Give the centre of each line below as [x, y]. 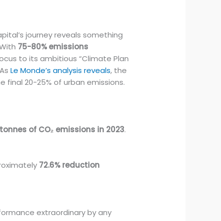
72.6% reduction [70, 165]
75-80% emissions [53, 47]
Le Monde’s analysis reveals [61, 71]
